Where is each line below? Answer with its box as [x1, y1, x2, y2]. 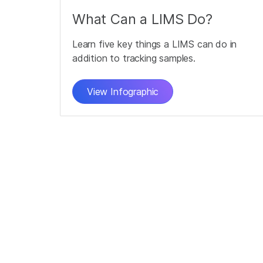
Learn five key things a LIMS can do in [72, 38, 237, 50]
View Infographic [87, 86, 159, 97]
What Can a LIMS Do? [72, 11, 213, 28]
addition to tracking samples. [72, 52, 195, 64]
